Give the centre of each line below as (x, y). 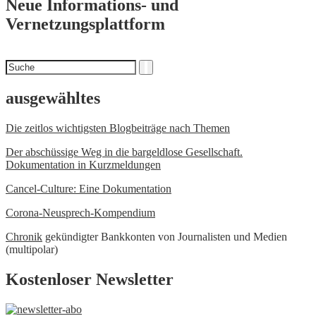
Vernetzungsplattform (85, 24)
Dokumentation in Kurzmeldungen (83, 165)
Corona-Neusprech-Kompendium (80, 213)
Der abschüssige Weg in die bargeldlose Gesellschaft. (124, 152)
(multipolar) (32, 250)
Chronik (24, 237)
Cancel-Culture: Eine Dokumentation (89, 189)
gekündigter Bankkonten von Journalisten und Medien (165, 237)
